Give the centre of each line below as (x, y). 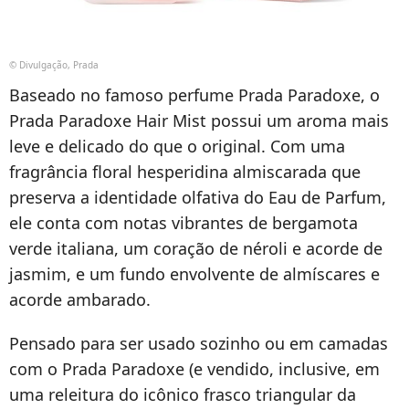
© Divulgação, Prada (54, 64)
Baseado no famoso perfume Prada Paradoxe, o (194, 94)
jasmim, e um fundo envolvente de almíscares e (194, 273)
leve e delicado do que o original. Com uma (177, 146)
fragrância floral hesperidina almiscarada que (185, 171)
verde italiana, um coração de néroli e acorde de (196, 248)
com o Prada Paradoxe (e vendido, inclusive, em (194, 368)
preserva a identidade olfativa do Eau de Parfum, (198, 197)
